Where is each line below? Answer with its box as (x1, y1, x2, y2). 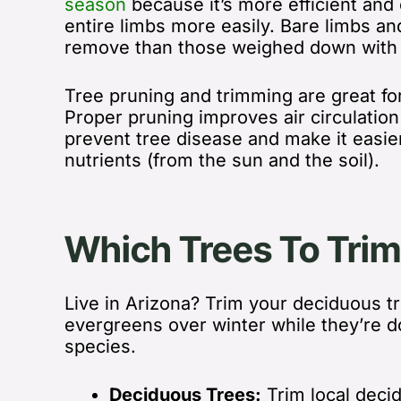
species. (64, 335, 136, 357)
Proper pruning (64, 106, 199, 128)
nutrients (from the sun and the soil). (64, 149, 385, 171)
